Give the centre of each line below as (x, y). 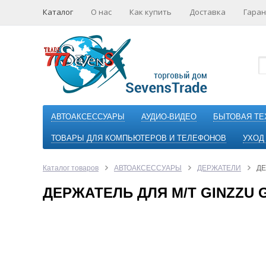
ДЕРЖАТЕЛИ (219, 168)
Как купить (151, 12)
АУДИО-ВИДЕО (169, 117)
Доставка (208, 12)
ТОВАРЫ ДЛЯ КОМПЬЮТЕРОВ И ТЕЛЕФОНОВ (139, 138)
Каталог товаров (71, 168)
